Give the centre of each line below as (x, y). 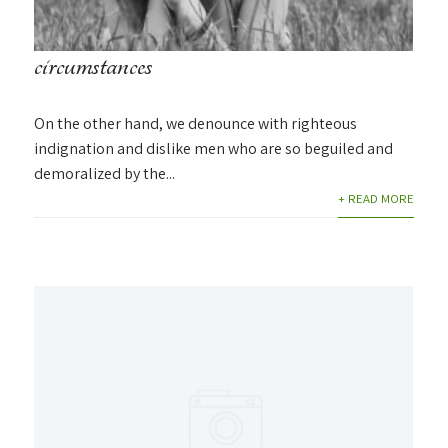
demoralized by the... (105, 173)
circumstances (94, 64)
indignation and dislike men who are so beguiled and (214, 148)
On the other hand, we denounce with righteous (196, 123)
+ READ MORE (375, 198)
